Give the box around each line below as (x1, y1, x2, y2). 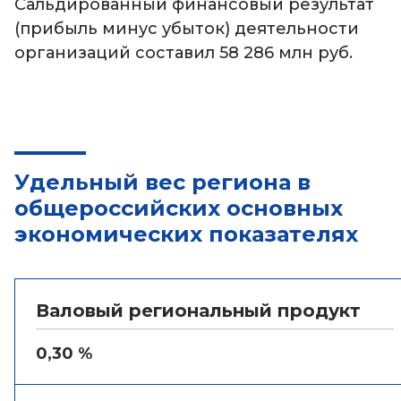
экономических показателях (14, 221, 358, 247)
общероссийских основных (14, 195, 343, 221)
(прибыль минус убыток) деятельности (14, 19, 359, 38)
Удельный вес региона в (14, 169, 311, 195)
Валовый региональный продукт (36, 300, 361, 321)
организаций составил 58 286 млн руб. (14, 43, 353, 63)
